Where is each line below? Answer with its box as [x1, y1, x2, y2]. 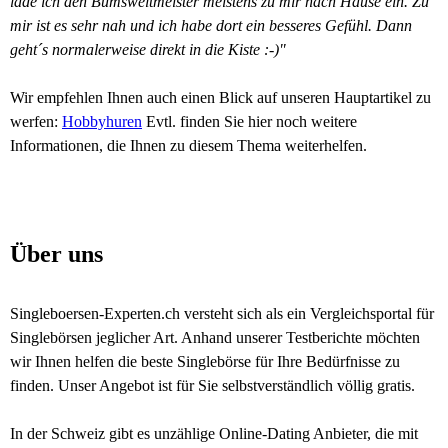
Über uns [10, 241, 103, 267]
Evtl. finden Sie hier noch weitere [142, 113, 357, 130]
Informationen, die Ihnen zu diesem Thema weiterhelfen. [10, 137, 367, 154]
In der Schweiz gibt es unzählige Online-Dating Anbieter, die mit [10, 425, 418, 442]
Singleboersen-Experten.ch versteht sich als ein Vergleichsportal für [10, 305, 434, 322]
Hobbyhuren [62, 113, 142, 130]
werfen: [10, 113, 62, 130]
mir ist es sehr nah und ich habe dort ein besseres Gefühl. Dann [10, 17, 412, 34]
